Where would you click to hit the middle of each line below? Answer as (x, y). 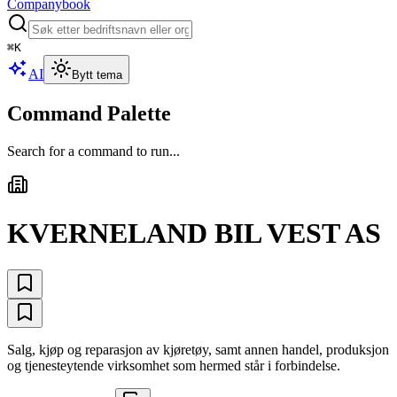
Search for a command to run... (93, 151)
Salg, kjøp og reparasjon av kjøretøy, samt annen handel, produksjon (198, 349)
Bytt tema (97, 75)
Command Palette (89, 113)
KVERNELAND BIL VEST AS (194, 234)
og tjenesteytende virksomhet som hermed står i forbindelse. (174, 365)
